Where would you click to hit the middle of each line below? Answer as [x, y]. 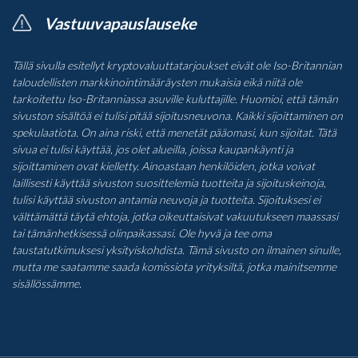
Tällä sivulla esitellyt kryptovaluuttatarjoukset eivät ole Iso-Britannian [177, 65]
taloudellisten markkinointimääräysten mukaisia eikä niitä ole [157, 82]
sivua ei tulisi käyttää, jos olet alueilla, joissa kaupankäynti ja [153, 149]
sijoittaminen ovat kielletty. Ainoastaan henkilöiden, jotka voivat [163, 165]
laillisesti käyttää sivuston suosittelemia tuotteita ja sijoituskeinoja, [169, 182]
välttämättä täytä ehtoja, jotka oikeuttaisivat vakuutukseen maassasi [175, 216]
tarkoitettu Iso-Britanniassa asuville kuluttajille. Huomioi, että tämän [175, 98]
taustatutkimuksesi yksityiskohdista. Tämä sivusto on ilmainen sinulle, [177, 249]
